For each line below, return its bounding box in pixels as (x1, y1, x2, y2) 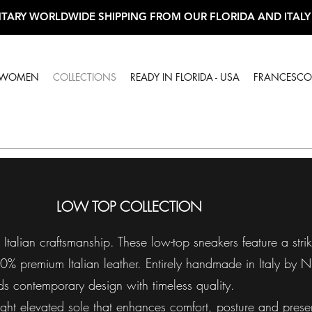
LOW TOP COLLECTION (56, 197, 202, 216)
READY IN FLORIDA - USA (130, 70, 240, 84)
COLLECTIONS (53, 70, 116, 84)
